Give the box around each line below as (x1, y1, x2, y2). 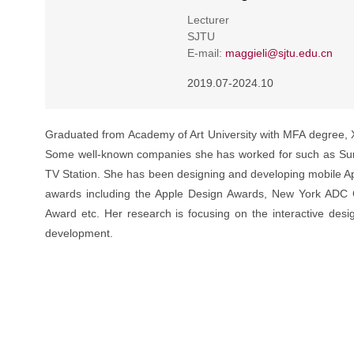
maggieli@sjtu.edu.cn (225, 47, 333, 59)
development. (45, 227, 113, 239)
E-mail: (187, 47, 225, 59)
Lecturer (187, 13, 229, 26)
